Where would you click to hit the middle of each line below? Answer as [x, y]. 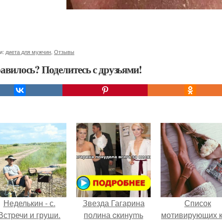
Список [198, 203]
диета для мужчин [28, 52]
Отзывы [64, 52]
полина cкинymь [113, 215]
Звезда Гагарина [113, 203]
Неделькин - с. [29, 203]
